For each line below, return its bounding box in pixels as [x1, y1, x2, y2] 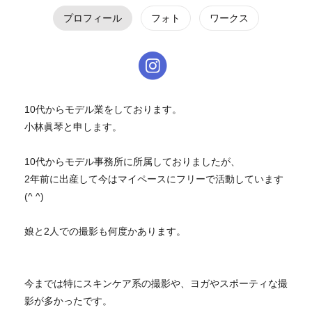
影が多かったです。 [24, 296, 112, 306]
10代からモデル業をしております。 [24, 104, 182, 115]
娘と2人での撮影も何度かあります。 [24, 226, 186, 237]
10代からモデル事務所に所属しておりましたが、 [24, 157, 240, 167]
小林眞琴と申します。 [24, 122, 122, 132]
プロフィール [63, 13, 122, 24]
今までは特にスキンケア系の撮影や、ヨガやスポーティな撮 [24, 279, 288, 289]
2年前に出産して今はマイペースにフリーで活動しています [24, 174, 283, 185]
